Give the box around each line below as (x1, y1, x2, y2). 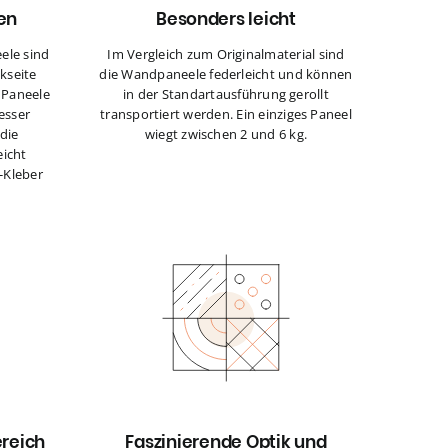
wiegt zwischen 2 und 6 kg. (144, 125, 308, 144)
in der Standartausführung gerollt (123, 85, 329, 104)
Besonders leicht (156, 7, 296, 32)
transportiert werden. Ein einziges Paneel (100, 105, 352, 124)
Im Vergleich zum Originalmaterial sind (107, 45, 345, 64)
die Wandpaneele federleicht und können (99, 65, 353, 84)
